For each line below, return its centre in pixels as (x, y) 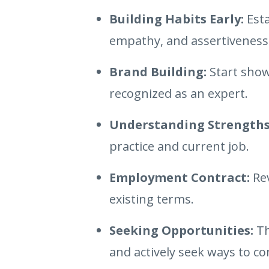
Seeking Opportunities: (181, 231)
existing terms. (152, 199)
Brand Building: (158, 72)
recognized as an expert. (179, 94)
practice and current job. (179, 147)
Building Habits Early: (177, 19)
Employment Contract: (180, 178)
